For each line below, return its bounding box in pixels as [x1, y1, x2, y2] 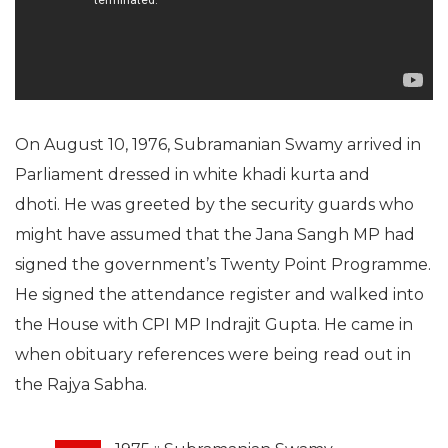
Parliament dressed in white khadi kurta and [15, 164, 370, 184]
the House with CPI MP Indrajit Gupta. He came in [15, 314, 413, 334]
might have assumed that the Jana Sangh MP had [15, 224, 415, 244]
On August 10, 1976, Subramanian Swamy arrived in [15, 134, 421, 154]
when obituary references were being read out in [15, 344, 411, 364]
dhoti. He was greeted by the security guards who [15, 194, 414, 214]
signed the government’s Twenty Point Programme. [15, 254, 431, 274]
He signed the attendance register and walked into [15, 284, 424, 304]
